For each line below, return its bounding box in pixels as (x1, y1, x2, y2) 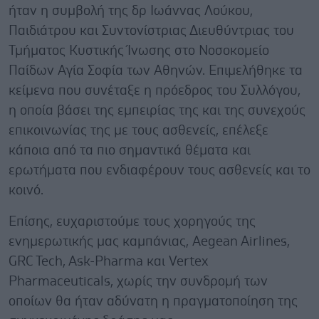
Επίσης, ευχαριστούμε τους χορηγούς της (9, 214, 256, 229)
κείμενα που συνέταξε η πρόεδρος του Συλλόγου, (9, 83, 300, 98)
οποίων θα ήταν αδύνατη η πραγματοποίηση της (9, 294, 298, 308)
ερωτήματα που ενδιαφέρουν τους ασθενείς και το (9, 163, 310, 177)
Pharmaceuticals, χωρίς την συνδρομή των (9, 274, 268, 288)
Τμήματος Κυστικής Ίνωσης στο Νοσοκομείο (9, 43, 269, 58)
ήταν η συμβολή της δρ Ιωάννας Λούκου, (9, 4, 253, 18)
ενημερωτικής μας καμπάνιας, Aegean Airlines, (9, 234, 290, 249)
